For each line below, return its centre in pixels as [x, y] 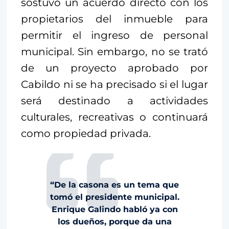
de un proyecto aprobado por [114, 68]
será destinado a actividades [114, 100]
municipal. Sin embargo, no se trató [114, 51]
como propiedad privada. [86, 133]
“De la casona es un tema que [114, 185]
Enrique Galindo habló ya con [114, 209]
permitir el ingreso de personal [114, 35]
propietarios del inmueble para [114, 19]
